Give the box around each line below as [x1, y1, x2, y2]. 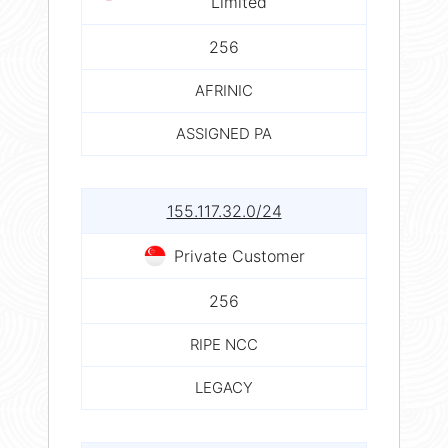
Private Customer [173, 245, 305, 266]
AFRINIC [195, 80, 253, 100]
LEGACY [195, 377, 253, 397]
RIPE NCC [190, 334, 258, 354]
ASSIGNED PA [176, 123, 272, 143]
